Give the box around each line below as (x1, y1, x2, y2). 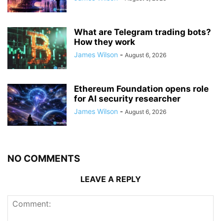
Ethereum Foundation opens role (74, 84, 209, 94)
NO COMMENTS (7, 153, 80, 165)
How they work (74, 37, 135, 47)
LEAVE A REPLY (80, 174, 141, 184)
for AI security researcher (74, 94, 181, 104)
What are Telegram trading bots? (74, 27, 211, 37)
